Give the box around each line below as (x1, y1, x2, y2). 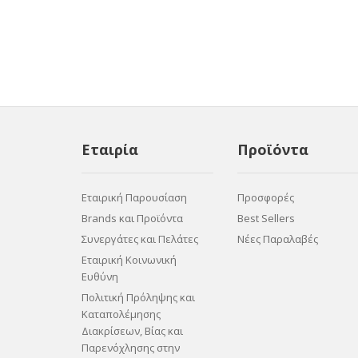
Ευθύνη (82, 269, 118, 284)
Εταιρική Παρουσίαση (82, 190, 187, 205)
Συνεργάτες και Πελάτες (82, 232, 198, 246)
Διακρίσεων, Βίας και (82, 324, 183, 338)
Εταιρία (82, 140, 138, 159)
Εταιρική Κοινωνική (82, 253, 177, 267)
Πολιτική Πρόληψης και (82, 290, 195, 304)
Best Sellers (237, 211, 295, 225)
